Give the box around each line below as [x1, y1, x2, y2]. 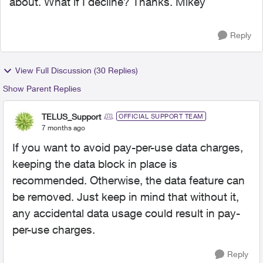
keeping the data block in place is [12, 157, 177, 170]
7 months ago [42, 123, 85, 132]
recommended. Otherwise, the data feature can [12, 174, 245, 187]
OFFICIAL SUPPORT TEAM [119, 112, 204, 120]
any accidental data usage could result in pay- [12, 207, 240, 220]
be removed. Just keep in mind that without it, [12, 190, 239, 203]
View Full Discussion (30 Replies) [15, 65, 138, 75]
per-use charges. [12, 223, 95, 236]
